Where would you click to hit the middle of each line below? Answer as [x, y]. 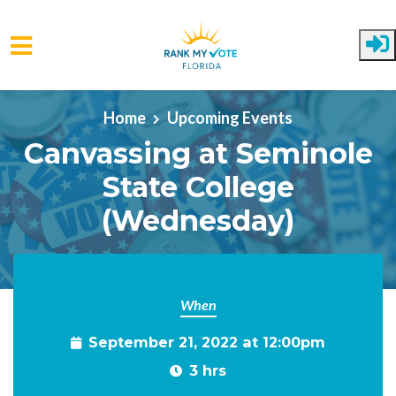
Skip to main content [83, 93]
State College [198, 187]
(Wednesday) [198, 220]
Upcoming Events [230, 117]
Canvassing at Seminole [198, 153]
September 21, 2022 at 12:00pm [207, 342]
